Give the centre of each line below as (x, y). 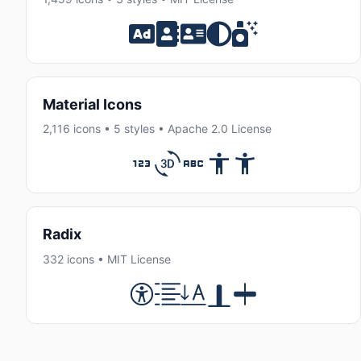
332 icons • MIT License (107, 259)
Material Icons (92, 104)
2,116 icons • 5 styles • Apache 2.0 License (157, 129)
